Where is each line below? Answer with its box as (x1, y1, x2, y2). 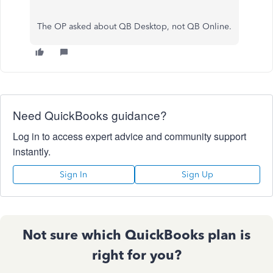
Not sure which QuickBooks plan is (23, 226, 250, 243)
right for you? (91, 246, 182, 263)
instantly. (13, 144, 51, 158)
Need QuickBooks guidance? (13, 106, 167, 123)
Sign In (60, 169, 88, 180)
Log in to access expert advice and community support (13, 129, 246, 143)
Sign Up (181, 169, 213, 180)
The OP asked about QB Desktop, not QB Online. (37, 21, 232, 32)
